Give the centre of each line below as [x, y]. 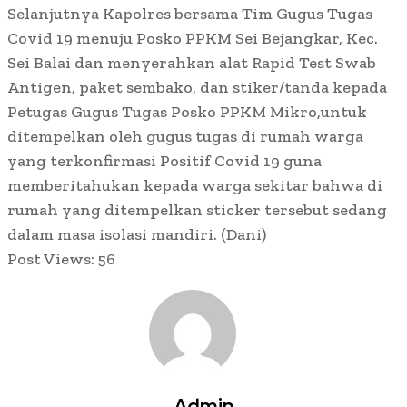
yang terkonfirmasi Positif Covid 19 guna [164, 161]
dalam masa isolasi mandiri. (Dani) [137, 235]
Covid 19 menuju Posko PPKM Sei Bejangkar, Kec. [193, 39]
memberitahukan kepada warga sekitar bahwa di [195, 186]
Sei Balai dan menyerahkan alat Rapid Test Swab [192, 63]
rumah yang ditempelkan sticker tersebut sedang [197, 210]
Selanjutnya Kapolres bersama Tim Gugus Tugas [190, 14]
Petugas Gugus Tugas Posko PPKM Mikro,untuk [187, 112]
